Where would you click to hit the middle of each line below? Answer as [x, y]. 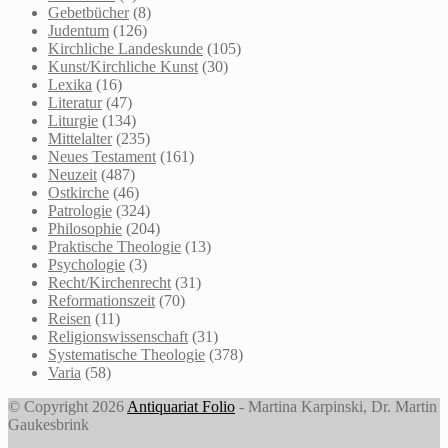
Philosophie [85, 228]
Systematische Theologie [126, 354]
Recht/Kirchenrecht [109, 282]
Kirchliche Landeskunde [125, 48]
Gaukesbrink [48, 424]
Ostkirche [78, 192]
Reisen [69, 318]
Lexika [70, 84]
